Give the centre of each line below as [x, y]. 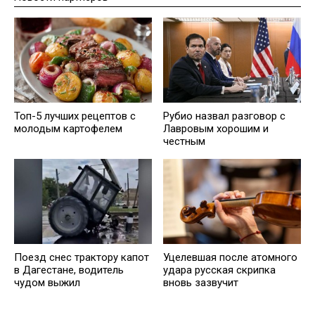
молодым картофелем [68, 128]
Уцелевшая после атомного [230, 257]
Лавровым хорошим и [216, 128]
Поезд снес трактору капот [82, 257]
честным [184, 141]
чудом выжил [47, 282]
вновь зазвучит [201, 282]
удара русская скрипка [219, 270]
